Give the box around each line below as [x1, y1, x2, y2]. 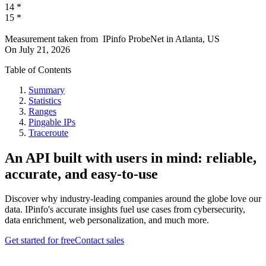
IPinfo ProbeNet [103, 33, 166, 44]
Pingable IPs [28, 116, 75, 127]
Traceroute [28, 127, 68, 138]
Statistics [28, 95, 61, 106]
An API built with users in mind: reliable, [5, 150, 256, 166]
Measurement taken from [5, 33, 98, 44]
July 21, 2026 [19, 44, 70, 55]
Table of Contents [5, 64, 71, 75]
